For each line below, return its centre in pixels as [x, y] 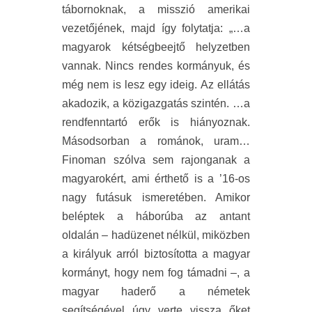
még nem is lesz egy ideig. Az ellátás [156, 85]
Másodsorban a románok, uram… [156, 141]
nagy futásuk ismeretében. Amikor [156, 197]
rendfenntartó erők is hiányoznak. [156, 122]
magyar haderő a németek [156, 291]
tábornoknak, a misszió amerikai [156, 9]
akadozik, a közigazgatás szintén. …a [156, 103]
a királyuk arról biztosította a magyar [156, 254]
